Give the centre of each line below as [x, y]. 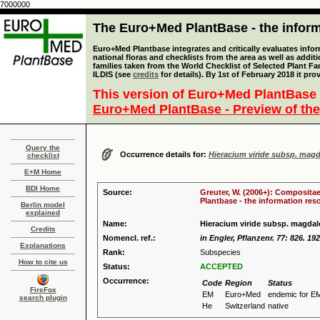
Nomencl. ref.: [129, 238]
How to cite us [43, 262]
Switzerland [245, 306]
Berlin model [43, 205]
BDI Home [43, 188]
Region [239, 283]
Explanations [43, 245]
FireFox [43, 290]
